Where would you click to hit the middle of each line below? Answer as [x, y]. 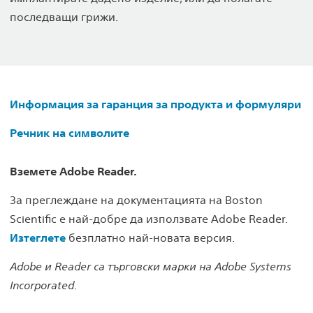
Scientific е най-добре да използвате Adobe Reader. [148, 219]
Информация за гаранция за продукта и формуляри [155, 104]
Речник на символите [70, 133]
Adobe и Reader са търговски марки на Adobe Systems [151, 266]
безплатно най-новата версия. [150, 238]
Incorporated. [43, 285]
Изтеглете [38, 238]
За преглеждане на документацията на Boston [136, 200]
